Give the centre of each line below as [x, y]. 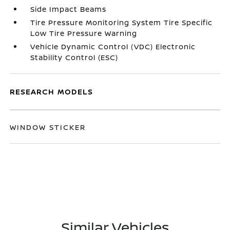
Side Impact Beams [69, 9]
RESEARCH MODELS [52, 92]
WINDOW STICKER [48, 127]
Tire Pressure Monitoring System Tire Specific [122, 22]
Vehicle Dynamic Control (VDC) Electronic [113, 46]
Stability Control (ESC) [74, 57]
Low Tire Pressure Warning [84, 33]
